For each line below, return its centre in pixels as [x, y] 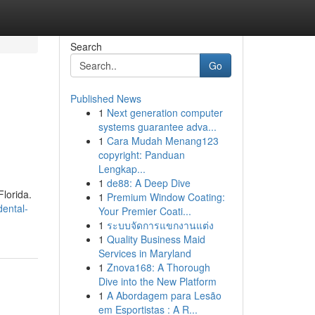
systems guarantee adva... [157, 127]
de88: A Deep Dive [148, 183]
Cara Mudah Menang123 [162, 141]
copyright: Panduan [141, 155]
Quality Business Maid [156, 239]
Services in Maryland [144, 253]
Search [86, 46]
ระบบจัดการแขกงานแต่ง [160, 225]
